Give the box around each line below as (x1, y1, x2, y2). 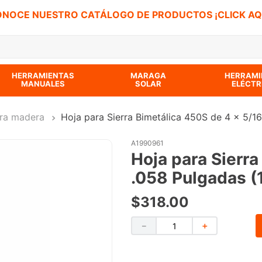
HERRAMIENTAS (12, 71, 75, 80)
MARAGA (130, 71, 167, 80)
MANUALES (21, 79, 65, 88)
